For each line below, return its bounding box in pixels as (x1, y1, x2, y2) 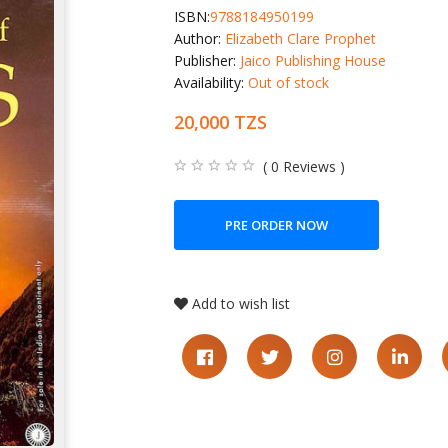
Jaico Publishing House (240, 51, 386, 71)
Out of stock (248, 73, 329, 93)
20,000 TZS (174, 110, 267, 135)
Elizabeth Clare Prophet (225, 29, 376, 49)
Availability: (174, 73, 248, 93)
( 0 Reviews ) (263, 156, 345, 176)
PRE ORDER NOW (225, 215, 328, 234)
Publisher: (174, 51, 240, 71)
